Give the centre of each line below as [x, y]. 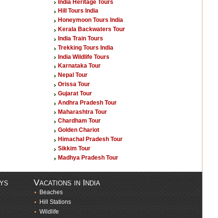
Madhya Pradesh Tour [88, 157]
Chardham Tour [79, 121]
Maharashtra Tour [82, 112]
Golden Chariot [79, 130]
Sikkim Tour [74, 148]
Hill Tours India [78, 11]
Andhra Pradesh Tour [87, 102]
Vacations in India [67, 182]
